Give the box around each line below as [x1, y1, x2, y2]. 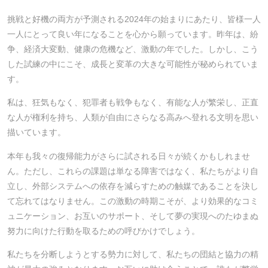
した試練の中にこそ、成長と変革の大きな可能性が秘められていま [7, 59, 258, 69]
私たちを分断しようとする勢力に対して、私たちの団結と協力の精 [7, 249, 258, 259]
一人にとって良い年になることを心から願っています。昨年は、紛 [7, 29, 258, 39]
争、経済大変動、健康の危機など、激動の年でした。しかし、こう [7, 44, 258, 54]
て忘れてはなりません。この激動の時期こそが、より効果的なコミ [7, 196, 258, 206]
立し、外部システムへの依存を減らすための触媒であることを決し [7, 181, 258, 191]
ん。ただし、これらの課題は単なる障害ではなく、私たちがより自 [7, 166, 258, 176]
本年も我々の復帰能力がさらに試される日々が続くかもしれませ [7, 151, 250, 161]
